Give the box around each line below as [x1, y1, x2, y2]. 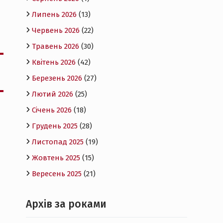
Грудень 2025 [32, 121, 78, 130]
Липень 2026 [32, 10, 77, 19]
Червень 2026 [32, 26, 80, 35]
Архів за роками [26, 198, 107, 211]
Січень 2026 [32, 106, 72, 114]
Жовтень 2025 [32, 153, 80, 162]
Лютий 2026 [32, 90, 73, 99]
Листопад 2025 [32, 137, 84, 146]
